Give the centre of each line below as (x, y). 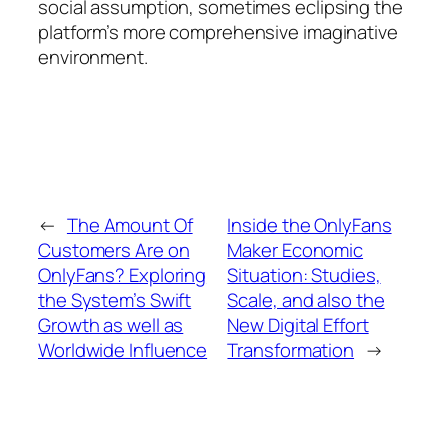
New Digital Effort (298, 324)
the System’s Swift (115, 299)
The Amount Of (129, 224)
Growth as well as (111, 324)
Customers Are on (114, 249)
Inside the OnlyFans (309, 224)
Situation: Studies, (304, 274)
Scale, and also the (306, 299)
